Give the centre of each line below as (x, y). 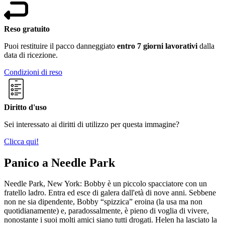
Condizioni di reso (33, 72)
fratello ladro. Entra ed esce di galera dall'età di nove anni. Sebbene (110, 193)
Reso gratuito (27, 29)
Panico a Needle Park (60, 162)
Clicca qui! (21, 141)
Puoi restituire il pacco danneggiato (61, 46)
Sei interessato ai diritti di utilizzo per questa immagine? (92, 124)
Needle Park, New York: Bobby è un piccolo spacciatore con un (105, 184)
